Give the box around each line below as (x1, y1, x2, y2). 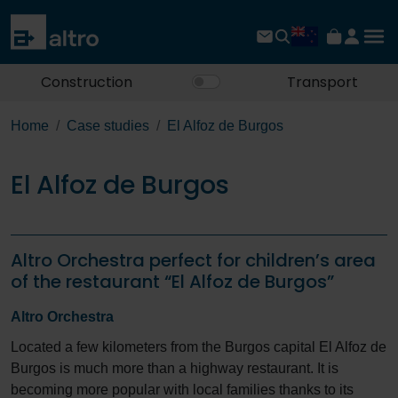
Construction (40, 72, 132, 93)
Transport (286, 72, 358, 93)
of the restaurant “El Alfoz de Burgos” (11, 269, 334, 295)
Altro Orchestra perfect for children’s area (11, 248, 376, 274)
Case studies (67, 118, 149, 134)
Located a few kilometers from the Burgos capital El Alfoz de (11, 339, 386, 355)
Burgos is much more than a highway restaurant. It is (11, 361, 338, 377)
